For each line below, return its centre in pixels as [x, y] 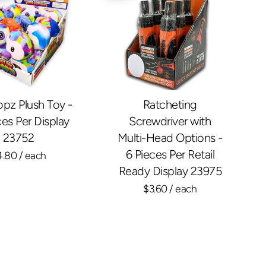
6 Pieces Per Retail [170, 155]
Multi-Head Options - [170, 138]
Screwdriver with [170, 121]
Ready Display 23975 [170, 171]
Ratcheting [170, 105]
